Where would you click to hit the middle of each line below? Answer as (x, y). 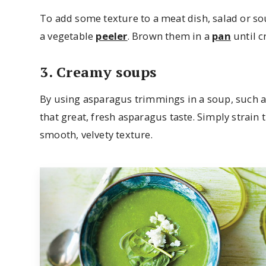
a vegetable (68, 36)
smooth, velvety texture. (96, 134)
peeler (112, 36)
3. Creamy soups (98, 72)
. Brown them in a (170, 36)
